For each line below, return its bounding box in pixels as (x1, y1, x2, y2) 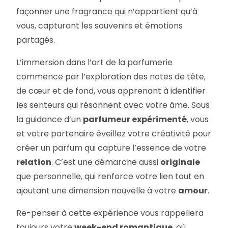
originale (160, 156, 201, 168)
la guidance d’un (16, 113, 83, 126)
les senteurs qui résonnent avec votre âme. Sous (16, 99, 210, 111)
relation (16, 156, 52, 168)
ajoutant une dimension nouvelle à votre (16, 185, 179, 197)
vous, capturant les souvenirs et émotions (16, 20, 183, 32)
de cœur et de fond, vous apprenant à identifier (16, 85, 206, 97)
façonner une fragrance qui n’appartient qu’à (16, 6, 198, 18)
